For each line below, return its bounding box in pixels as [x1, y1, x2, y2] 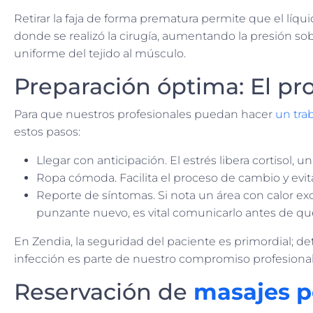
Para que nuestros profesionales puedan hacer [14, 108, 275, 122]
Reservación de [14, 278, 194, 306]
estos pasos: [14, 125, 80, 139]
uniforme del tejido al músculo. [14, 47, 186, 61]
